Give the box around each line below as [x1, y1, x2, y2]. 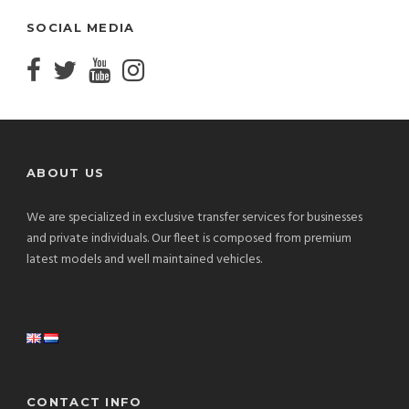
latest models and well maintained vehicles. [26, 249, 262, 271]
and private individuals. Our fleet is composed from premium [26, 228, 351, 250]
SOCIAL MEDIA [26, 20, 135, 36]
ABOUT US [26, 165, 105, 181]
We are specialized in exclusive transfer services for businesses [26, 207, 362, 229]
